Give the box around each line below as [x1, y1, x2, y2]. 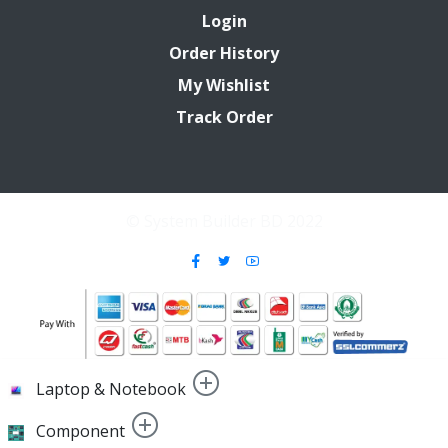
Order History [169, 41, 279, 64]
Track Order [175, 105, 273, 128]
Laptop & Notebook [36, 377, 186, 400]
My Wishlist [178, 73, 270, 96]
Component [36, 419, 125, 442]
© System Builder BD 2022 [125, 209, 323, 232]
